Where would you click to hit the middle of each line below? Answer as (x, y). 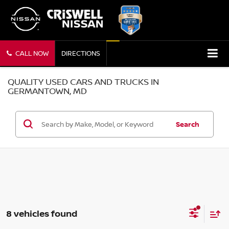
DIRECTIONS (81, 53)
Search (187, 124)
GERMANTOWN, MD (47, 90)
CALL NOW (32, 53)
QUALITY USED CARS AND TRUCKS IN (83, 81)
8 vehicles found (42, 214)
